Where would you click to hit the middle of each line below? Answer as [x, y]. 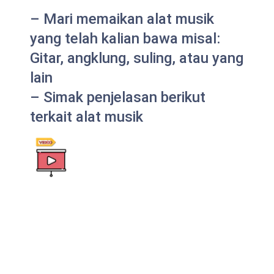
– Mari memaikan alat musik [122, 19]
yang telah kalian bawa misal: [125, 38]
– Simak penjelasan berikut [118, 97]
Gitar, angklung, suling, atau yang [137, 58]
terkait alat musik [87, 117]
